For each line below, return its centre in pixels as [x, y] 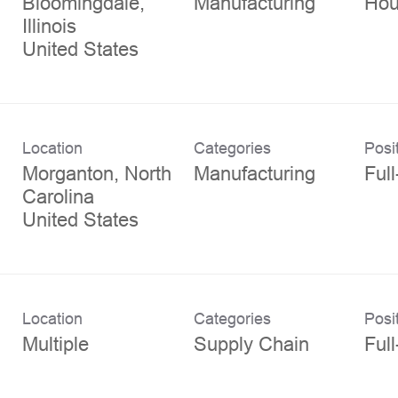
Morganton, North [97, 173]
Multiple [56, 344]
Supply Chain [251, 344]
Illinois [49, 26]
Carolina [58, 196]
